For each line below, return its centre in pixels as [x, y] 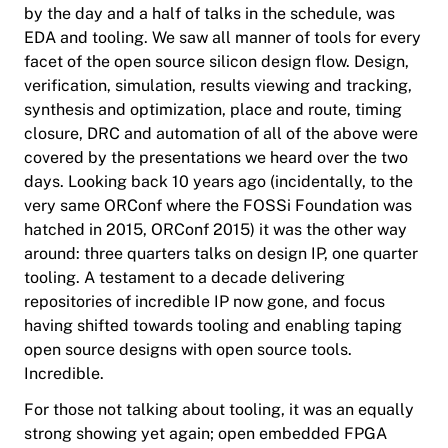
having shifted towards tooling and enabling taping [213, 326]
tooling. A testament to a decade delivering [184, 278]
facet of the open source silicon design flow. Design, [216, 62]
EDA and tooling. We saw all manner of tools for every [222, 38]
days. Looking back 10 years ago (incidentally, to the [218, 182]
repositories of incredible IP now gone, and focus [204, 302]
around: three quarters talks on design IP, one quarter [221, 254]
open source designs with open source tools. [188, 350]
